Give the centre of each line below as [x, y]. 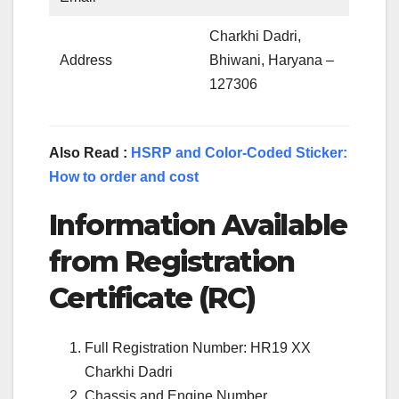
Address [86, 60]
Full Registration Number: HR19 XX [198, 348]
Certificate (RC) [152, 297]
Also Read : [90, 152]
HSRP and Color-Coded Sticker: [239, 152]
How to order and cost [124, 176]
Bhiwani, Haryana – [272, 60]
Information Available [198, 224]
